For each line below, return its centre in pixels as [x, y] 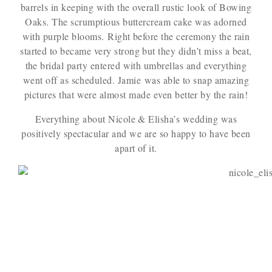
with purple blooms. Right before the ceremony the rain [136, 36]
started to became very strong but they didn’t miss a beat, [136, 51]
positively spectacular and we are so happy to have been [136, 133]
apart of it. [136, 148]
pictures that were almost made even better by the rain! [136, 94]
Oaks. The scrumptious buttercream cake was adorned [136, 22]
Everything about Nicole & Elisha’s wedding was [136, 119]
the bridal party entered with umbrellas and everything [136, 65]
